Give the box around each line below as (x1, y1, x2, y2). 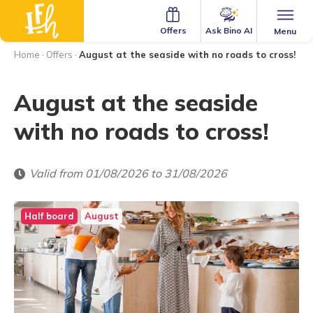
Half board (24, 210, 74, 221)
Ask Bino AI (205, 24, 252, 36)
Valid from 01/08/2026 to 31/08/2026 (29, 166, 227, 180)
